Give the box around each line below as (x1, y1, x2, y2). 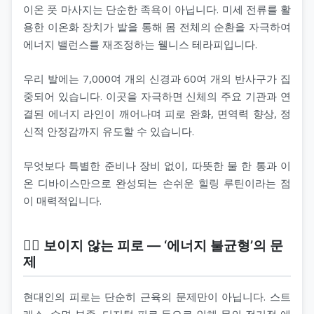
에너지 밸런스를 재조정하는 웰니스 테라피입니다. (23, 36, 257, 51)
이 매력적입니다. (23, 193, 102, 207)
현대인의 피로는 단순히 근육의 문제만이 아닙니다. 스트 (23, 289, 291, 303)
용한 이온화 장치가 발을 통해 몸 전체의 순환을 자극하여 (23, 19, 291, 34)
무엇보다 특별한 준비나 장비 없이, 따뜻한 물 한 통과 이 (23, 158, 291, 172)
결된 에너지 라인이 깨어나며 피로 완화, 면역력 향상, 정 (23, 106, 291, 121)
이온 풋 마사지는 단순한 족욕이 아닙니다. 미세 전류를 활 (23, 1, 291, 16)
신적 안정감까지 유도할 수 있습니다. (23, 123, 194, 138)
